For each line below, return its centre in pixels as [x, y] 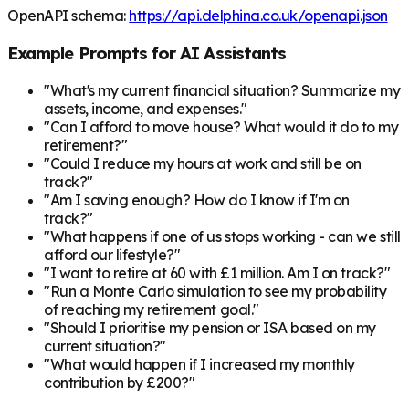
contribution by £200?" [120, 382]
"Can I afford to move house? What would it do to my [221, 126]
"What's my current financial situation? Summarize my [222, 90]
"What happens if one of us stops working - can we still [222, 236]
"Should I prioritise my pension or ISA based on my [210, 327]
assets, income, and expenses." [146, 108]
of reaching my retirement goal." [152, 309]
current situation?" [105, 346]
